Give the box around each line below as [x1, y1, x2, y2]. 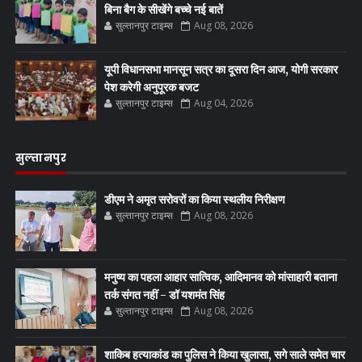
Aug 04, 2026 [193, 95, 253, 110]
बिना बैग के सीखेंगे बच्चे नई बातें [103, 2, 223, 17]
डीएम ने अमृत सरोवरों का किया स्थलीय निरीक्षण [103, 192, 285, 207]
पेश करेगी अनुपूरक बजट [103, 79, 199, 95]
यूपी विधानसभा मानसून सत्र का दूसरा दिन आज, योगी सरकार [103, 61, 338, 77]
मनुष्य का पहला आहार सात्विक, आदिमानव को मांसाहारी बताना [103, 269, 337, 284]
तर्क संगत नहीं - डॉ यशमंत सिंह [103, 287, 225, 302]
